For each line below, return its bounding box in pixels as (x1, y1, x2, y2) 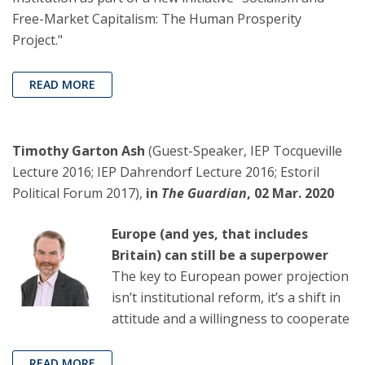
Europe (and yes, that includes (112, 225, 308, 244)
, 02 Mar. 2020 (247, 184, 334, 203)
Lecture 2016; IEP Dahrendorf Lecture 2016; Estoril (12, 163, 319, 182)
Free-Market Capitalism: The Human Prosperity (12, 10, 301, 29)
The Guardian (161, 184, 247, 203)
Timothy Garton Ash (12, 142, 148, 161)
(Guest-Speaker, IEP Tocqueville (148, 142, 342, 161)
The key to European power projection (112, 267, 349, 286)
